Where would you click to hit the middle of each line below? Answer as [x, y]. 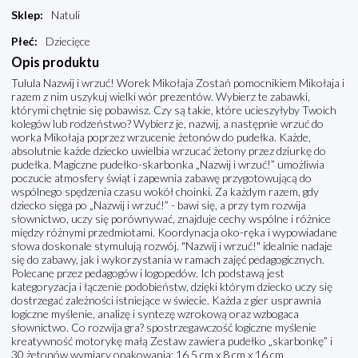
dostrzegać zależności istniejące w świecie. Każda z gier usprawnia [166, 300]
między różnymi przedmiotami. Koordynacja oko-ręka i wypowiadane [174, 233]
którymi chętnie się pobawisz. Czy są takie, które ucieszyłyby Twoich [174, 110]
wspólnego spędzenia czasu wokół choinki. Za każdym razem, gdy [165, 192]
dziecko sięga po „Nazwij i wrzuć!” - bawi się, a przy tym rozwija [159, 205]
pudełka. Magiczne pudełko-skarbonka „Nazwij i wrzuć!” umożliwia [168, 165]
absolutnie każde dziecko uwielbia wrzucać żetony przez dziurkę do [169, 151]
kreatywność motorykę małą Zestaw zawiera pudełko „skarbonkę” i [172, 341]
